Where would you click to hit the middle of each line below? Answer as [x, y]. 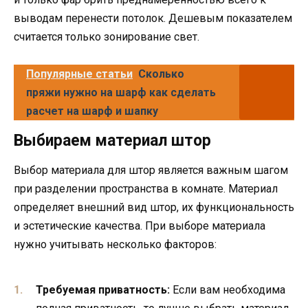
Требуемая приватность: [103, 289]
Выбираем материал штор [112, 141]
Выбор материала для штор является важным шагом [151, 170]
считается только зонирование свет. [107, 37]
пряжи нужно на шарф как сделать [121, 93]
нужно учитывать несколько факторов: [115, 245]
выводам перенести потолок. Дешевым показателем [153, 19]
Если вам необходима [228, 289]
